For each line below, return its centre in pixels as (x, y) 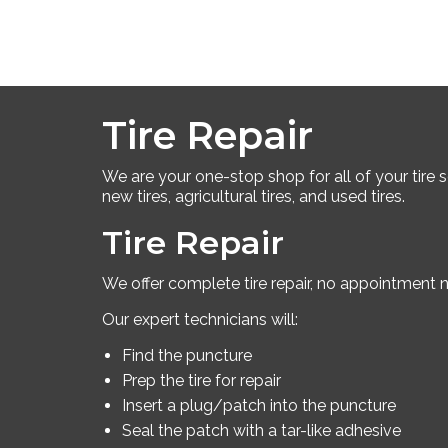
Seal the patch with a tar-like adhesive (261, 430)
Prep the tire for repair (201, 380)
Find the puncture (187, 355)
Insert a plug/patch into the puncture (259, 405)
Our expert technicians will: (200, 319)
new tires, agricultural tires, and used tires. (253, 196)
